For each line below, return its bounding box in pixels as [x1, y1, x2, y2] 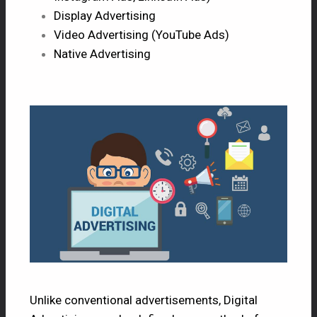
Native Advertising [54, 46, 151, 61]
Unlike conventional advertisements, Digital [30, 293, 258, 308]
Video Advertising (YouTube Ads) [54, 27, 229, 42]
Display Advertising [54, 8, 156, 23]
